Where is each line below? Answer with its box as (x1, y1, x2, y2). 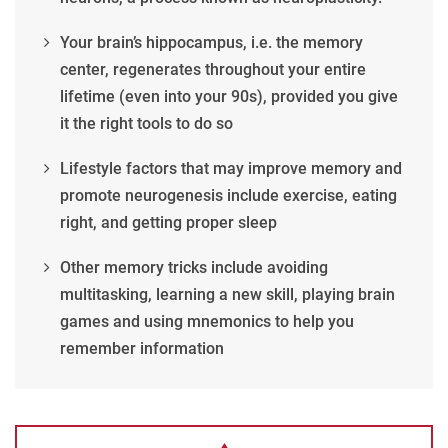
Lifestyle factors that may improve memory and (60, 159, 402, 179)
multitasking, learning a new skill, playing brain (60, 285, 395, 305)
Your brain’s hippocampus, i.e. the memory (60, 33, 363, 53)
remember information (60, 339, 224, 359)
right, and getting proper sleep (60, 213, 277, 233)
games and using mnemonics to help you (60, 312, 354, 332)
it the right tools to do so (60, 114, 233, 134)
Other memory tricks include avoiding (60, 258, 328, 278)
